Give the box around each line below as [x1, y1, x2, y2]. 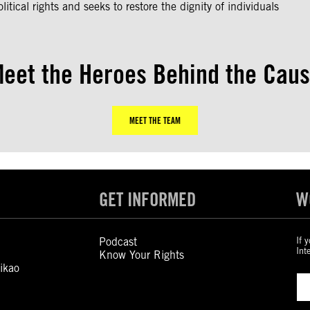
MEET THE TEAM [129, 115, 181, 127]
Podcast [98, 235, 137, 249]
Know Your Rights [98, 248, 184, 262]
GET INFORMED [98, 188, 196, 211]
